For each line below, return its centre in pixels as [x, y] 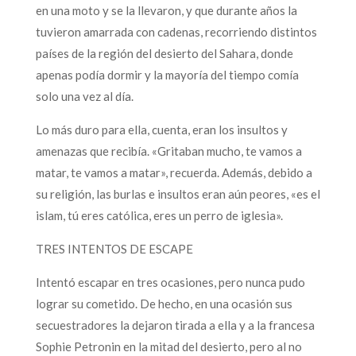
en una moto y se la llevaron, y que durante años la [166, 10]
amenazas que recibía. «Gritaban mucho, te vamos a [168, 151]
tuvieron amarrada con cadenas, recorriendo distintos [176, 31]
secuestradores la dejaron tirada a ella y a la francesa [175, 325]
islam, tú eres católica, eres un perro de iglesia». [159, 215]
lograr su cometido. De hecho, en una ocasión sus [164, 303]
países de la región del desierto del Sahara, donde [164, 53]
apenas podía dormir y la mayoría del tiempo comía [167, 74]
